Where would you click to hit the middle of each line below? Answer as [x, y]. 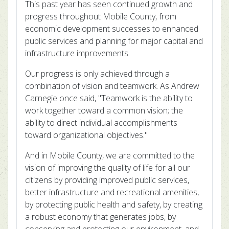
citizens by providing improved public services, [107, 180]
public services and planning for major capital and [114, 41]
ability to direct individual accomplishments [101, 123]
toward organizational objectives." [86, 135]
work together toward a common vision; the [104, 110]
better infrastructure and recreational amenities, [112, 192]
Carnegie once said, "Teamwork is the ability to [109, 98]
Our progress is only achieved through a [97, 74]
